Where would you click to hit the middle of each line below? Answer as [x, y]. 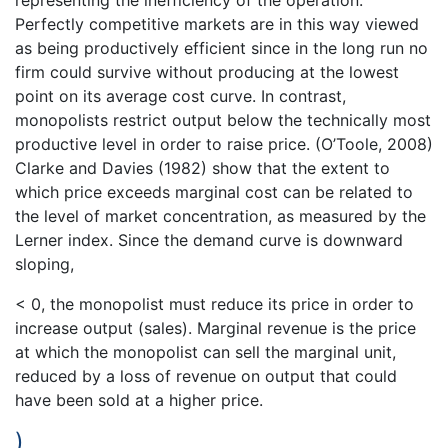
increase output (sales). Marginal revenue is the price [215, 327]
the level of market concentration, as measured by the [220, 215]
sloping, [44, 263]
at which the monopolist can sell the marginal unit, [205, 351]
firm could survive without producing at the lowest [207, 71]
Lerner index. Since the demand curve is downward [209, 239]
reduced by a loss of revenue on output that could [206, 375]
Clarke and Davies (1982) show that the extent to [202, 167]
